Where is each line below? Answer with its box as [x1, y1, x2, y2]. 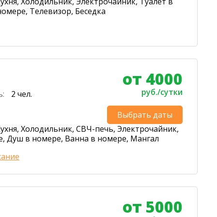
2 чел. [11, 89, 32, 99]
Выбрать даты [117, 109, 172, 120]
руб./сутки [141, 87, 183, 97]
